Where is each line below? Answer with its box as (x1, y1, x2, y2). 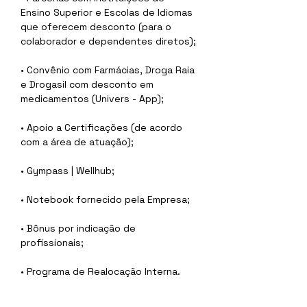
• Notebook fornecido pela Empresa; (21, 193, 190, 206)
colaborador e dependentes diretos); (21, 35, 196, 47)
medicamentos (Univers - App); (21, 93, 164, 105)
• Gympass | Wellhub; (21, 164, 114, 177)
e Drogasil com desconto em (21, 78, 156, 90)
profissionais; (21, 236, 84, 249)
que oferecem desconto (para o (21, 21, 174, 33)
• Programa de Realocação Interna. (21, 265, 180, 278)
